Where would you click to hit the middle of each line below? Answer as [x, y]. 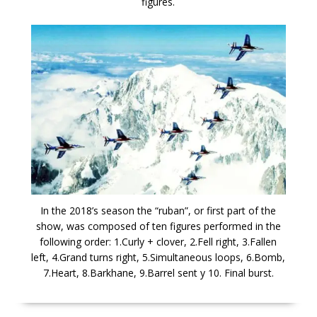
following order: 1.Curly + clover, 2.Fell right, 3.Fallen [158, 241]
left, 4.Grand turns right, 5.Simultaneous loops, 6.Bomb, [158, 257]
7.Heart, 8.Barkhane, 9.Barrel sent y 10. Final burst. [158, 272]
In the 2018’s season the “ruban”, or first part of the [158, 210]
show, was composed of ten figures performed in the [158, 226]
